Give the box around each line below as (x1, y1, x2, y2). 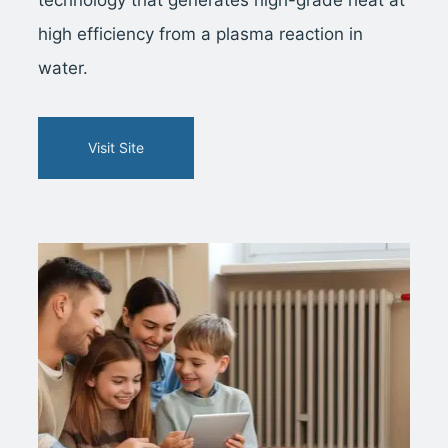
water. (38, 57, 89, 78)
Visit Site (88, 138, 145, 156)
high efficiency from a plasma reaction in (38, 23, 364, 44)
